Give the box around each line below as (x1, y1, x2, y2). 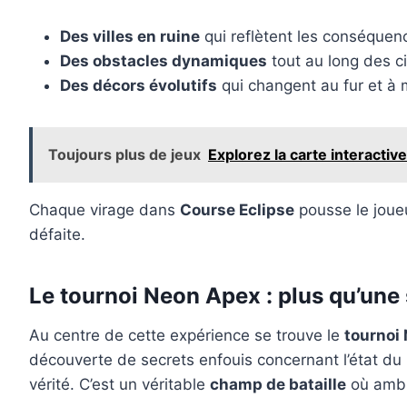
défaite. (29, 225, 85, 244)
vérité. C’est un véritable (29, 375, 210, 394)
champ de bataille (210, 375, 346, 394)
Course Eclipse (180, 201, 294, 220)
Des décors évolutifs (60, 76, 217, 95)
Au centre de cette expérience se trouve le (29, 326, 344, 345)
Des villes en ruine (60, 27, 200, 46)
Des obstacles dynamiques (60, 52, 267, 71)
